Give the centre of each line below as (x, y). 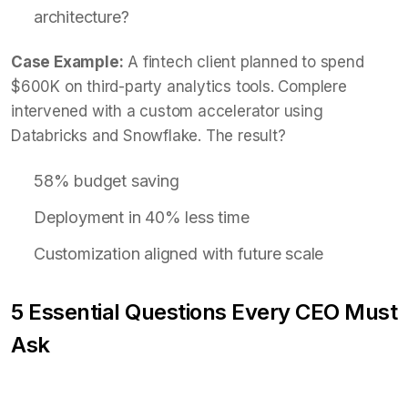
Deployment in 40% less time (142, 217)
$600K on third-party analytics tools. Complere (179, 86)
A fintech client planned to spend (244, 61)
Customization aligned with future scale (179, 253)
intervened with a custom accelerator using (167, 111)
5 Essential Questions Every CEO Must (204, 311)
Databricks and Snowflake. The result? (148, 135)
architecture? (82, 16)
